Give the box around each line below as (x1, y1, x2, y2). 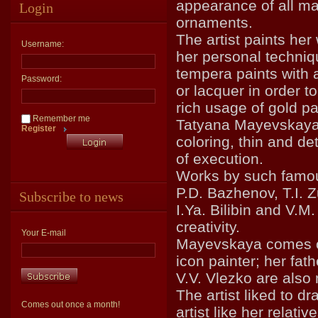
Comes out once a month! (21, 300, 120, 310)
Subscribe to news (19, 189, 124, 205)
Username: (21, 39, 64, 49)
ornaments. (176, 14, 253, 31)
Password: (21, 74, 62, 84)
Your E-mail (21, 228, 66, 238)
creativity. (176, 219, 240, 235)
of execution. (176, 150, 263, 167)
